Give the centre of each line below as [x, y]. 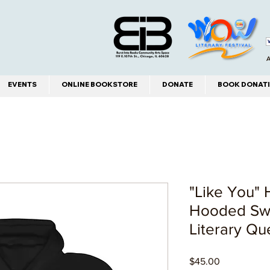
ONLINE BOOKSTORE [99, 85]
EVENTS [22, 85]
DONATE [177, 85]
